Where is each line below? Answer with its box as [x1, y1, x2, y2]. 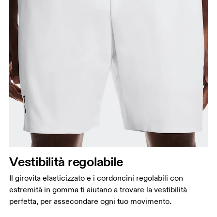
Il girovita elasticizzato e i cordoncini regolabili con [9, 173, 184, 184]
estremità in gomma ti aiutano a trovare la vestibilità [9, 185, 187, 195]
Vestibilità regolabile [9, 154, 123, 170]
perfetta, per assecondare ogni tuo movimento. [9, 197, 172, 207]
